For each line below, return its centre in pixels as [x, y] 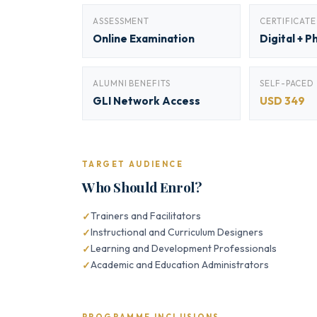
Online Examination [144, 39]
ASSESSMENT [121, 21]
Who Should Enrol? [142, 187]
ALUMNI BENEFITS [132, 83]
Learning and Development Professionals [184, 248]
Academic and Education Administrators [180, 265]
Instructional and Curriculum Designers [177, 232]
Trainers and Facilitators [146, 216]
